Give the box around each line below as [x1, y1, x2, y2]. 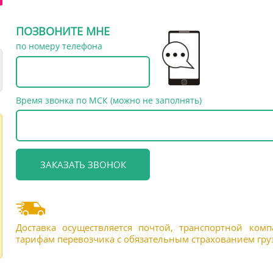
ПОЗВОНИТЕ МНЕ [16, 24, 110, 38]
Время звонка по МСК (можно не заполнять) [16, 94, 202, 106]
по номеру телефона [16, 40, 102, 52]
